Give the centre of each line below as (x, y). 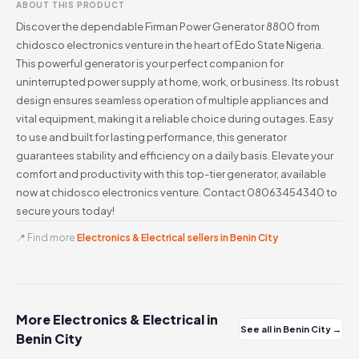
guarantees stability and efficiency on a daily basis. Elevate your (175, 155)
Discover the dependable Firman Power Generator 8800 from (168, 26)
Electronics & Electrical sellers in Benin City (177, 238)
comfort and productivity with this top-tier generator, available (171, 174)
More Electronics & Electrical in (117, 319)
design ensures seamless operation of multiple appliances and (172, 100)
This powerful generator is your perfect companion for (150, 63)
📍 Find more (46, 238)
